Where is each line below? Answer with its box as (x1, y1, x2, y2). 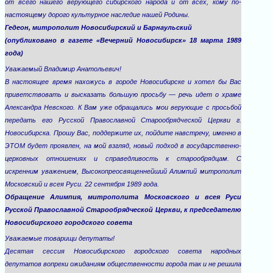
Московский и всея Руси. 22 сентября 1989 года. (5, 180, 159, 188)
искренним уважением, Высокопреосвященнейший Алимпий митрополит (5, 168, 241, 175)
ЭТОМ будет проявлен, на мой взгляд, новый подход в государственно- (5, 142, 241, 149)
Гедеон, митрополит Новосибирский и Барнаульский (5, 24, 192, 31)
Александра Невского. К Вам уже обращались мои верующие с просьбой (5, 104, 241, 111)
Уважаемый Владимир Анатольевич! (5, 65, 121, 73)
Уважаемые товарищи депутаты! (5, 235, 115, 242)
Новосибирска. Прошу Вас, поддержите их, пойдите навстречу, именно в (5, 129, 241, 136)
